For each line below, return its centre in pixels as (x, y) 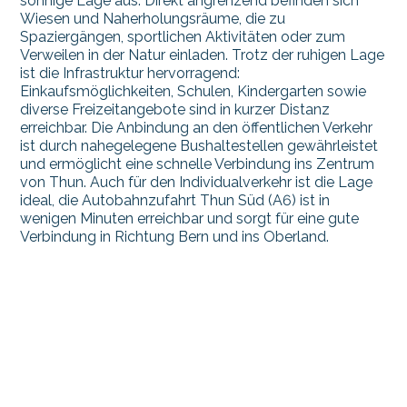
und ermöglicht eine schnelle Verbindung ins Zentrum (198, 164)
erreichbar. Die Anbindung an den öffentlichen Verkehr (197, 127)
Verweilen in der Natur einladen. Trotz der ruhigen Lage (203, 55)
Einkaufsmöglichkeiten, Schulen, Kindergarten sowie (194, 91)
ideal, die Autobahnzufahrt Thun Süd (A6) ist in (175, 200)
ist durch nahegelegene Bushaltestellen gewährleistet (199, 145)
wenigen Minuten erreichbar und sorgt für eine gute (190, 218)
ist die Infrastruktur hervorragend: (130, 73)
